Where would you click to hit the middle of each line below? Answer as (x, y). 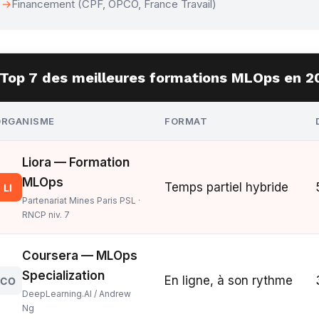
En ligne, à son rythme (229, 281)
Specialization (64, 276)
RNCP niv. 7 (46, 215)
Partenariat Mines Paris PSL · (82, 200)
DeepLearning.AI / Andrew (77, 294)
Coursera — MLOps (80, 256)
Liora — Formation (76, 162)
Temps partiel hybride (227, 187)
